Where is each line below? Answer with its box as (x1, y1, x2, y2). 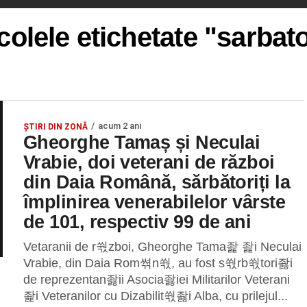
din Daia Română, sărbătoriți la (23, 171, 291, 193)
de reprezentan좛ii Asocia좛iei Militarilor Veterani (23, 273, 290, 286)
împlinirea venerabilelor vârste (23, 191, 286, 212)
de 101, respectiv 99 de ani (23, 211, 251, 232)
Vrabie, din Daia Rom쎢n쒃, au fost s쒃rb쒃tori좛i (23, 256, 293, 270)
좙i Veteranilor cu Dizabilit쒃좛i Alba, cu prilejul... (23, 289, 288, 303)
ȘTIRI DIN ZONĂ (23, 122, 88, 132)
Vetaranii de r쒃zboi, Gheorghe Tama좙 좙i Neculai (23, 240, 302, 254)
